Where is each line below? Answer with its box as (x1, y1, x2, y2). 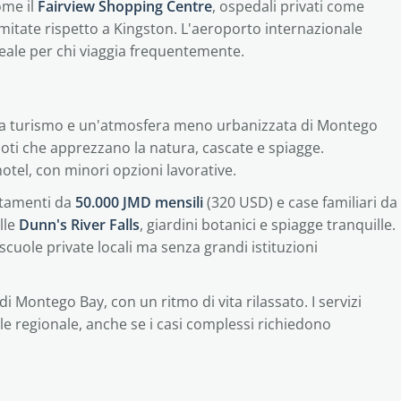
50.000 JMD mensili (75, 192, 203, 212)
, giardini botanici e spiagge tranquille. (140, 215, 396, 235)
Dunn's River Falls (19, 215, 140, 235)
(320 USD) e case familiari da (203, 192, 397, 212)
